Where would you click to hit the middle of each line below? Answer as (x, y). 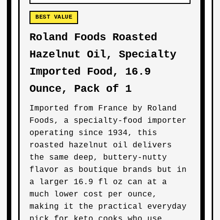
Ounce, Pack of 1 (81, 89)
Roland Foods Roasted (94, 38)
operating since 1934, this (94, 133)
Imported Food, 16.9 (90, 72)
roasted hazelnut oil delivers (101, 145)
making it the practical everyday (108, 207)
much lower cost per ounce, (94, 194)
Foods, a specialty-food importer (108, 121)
